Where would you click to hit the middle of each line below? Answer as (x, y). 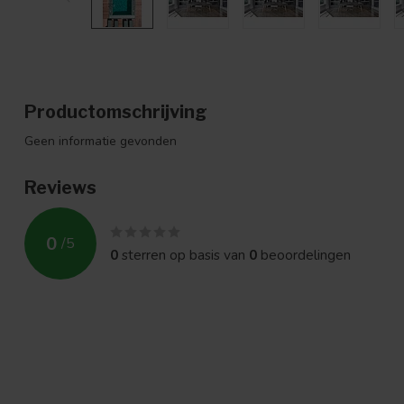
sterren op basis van (184, 255)
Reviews (60, 188)
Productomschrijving (116, 112)
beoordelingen (304, 255)
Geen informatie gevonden (101, 141)
